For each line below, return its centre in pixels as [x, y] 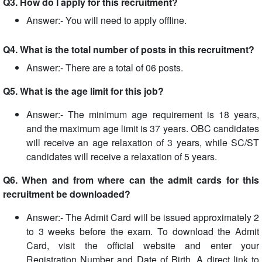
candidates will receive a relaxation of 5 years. [122, 156]
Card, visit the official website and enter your [143, 245]
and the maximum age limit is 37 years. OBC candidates [143, 128]
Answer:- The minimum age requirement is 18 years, [143, 114]
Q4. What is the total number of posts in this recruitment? [129, 49]
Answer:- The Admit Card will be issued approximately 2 [143, 217]
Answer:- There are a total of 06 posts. [105, 68]
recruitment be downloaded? [67, 194]
